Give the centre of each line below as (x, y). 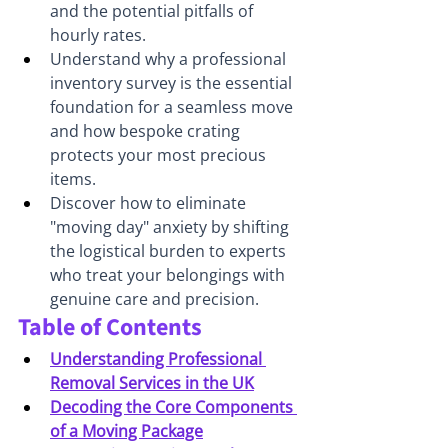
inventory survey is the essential (173, 83)
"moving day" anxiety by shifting (171, 227)
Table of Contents (110, 328)
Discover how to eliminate (150, 203)
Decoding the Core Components (173, 407)
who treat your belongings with (169, 275)
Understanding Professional (158, 359)
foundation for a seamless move (173, 107)
